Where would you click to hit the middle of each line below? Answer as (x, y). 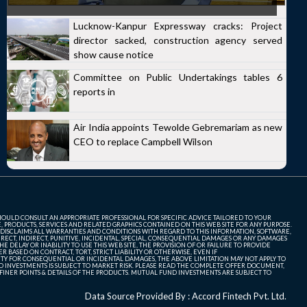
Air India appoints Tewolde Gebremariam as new (178, 127)
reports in (94, 91)
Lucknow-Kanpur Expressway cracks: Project (178, 26)
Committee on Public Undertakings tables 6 (178, 77)
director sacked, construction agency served (178, 40)
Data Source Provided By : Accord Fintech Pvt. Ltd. (186, 296)
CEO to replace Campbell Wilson (143, 141)
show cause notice (113, 54)
